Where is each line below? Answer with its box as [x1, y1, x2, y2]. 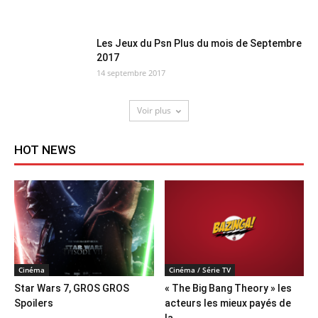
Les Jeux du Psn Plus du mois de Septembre [97, 38, 302, 49]
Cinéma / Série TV [168, 265, 231, 275]
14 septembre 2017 [97, 67, 165, 78]
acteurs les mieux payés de [164, 297, 291, 309]
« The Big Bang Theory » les [164, 283, 292, 295]
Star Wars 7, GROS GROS [14, 283, 129, 295]
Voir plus [137, 104, 171, 116]
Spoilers [14, 297, 53, 309]
